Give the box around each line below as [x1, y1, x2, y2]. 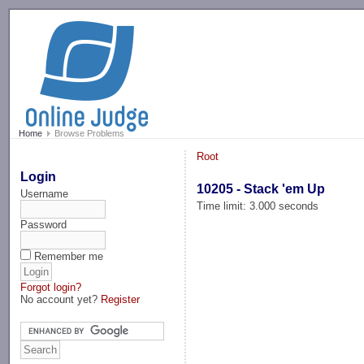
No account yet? [20, 292, 102, 305]
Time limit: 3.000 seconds [197, 199, 319, 212]
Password [20, 218, 67, 231]
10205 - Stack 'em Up [197, 181, 326, 196]
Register [101, 292, 141, 305]
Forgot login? [20, 280, 82, 293]
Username [20, 187, 69, 200]
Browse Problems [51, 128, 124, 139]
